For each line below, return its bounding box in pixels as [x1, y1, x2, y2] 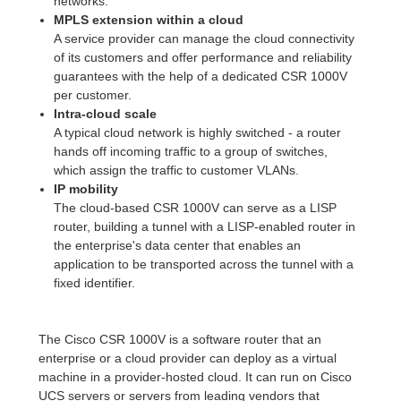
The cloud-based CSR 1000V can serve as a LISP [53, 200, 337, 215]
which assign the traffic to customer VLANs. [53, 162, 299, 177]
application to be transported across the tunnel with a [53, 256, 354, 271]
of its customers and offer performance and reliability [53, 49, 352, 64]
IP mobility [53, 181, 118, 196]
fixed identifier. [53, 275, 135, 290]
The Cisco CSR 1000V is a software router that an [38, 331, 322, 346]
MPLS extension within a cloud [53, 12, 243, 27]
